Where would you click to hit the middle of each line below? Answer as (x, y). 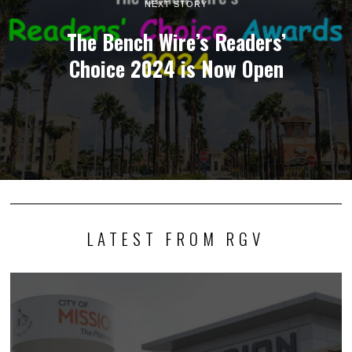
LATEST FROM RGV (176, 238)
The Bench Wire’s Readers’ (176, 42)
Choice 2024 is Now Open (176, 68)
